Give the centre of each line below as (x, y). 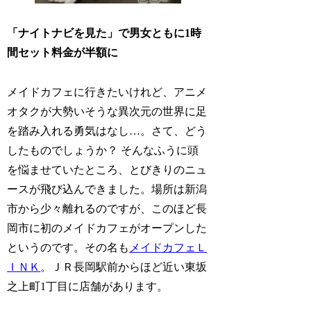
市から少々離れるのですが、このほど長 (107, 208)
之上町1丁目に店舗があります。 (88, 286)
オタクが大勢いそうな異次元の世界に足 (107, 111)
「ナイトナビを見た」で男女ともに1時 (104, 33)
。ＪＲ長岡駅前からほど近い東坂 (124, 267)
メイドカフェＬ (168, 247)
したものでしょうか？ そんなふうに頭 (103, 150)
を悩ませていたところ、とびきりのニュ (107, 169)
